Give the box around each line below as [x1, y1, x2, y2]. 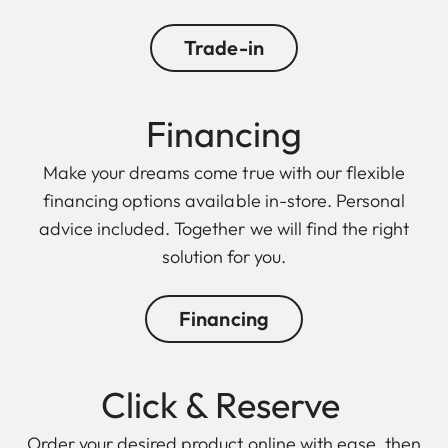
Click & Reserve [101, 381, 347, 427]
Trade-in [184, 34, 264, 60]
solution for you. [161, 244, 287, 268]
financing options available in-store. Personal [42, 188, 406, 212]
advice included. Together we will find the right [38, 216, 410, 240]
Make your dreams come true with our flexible [42, 160, 406, 184]
